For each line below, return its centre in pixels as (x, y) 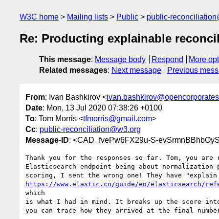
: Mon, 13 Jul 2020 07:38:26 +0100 (102, 108)
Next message (136, 70)
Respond (167, 60)
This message (65, 60)
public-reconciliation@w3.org (90, 129)
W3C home (39, 17)
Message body (120, 60)
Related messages (73, 70)
